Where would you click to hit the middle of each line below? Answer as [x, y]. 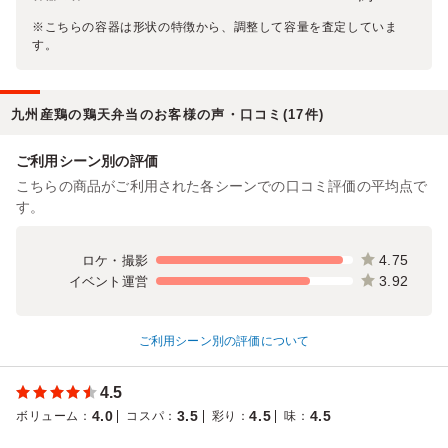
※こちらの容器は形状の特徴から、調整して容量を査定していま [215, 26]
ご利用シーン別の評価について [224, 340]
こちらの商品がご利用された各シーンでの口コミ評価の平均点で [222, 185]
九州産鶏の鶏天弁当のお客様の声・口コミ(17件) [168, 114]
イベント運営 [108, 281]
